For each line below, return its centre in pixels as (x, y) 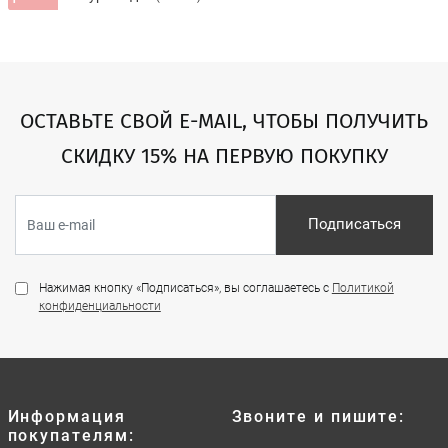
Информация (66, 416)
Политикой (362, 287)
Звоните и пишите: (318, 416)
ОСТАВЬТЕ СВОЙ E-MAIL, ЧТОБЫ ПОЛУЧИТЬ (224, 120)
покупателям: (71, 435)
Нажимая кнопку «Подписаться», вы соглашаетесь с (185, 287)
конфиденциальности (99, 305)
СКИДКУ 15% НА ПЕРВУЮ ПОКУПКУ (224, 155)
